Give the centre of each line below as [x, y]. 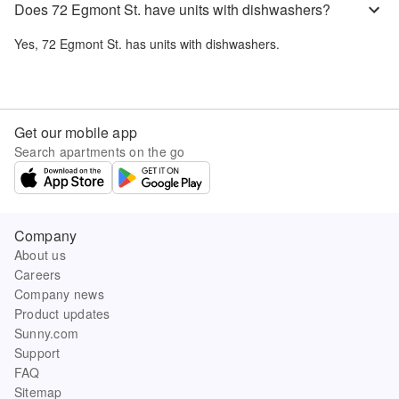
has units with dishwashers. [201, 43]
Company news [59, 293]
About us [40, 254]
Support [37, 352]
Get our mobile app [76, 132]
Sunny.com [47, 333]
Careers [38, 274]
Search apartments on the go [100, 151]
